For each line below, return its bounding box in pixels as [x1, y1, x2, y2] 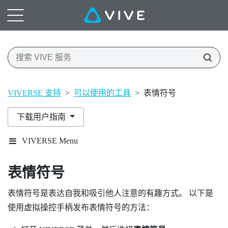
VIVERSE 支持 [8, 88, 61, 97]
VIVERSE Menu [22, 136, 78, 145]
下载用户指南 [17, 112, 68, 121]
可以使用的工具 [74, 88, 131, 97]
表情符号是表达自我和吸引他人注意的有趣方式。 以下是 [8, 188, 213, 197]
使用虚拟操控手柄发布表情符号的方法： [8, 203, 154, 212]
